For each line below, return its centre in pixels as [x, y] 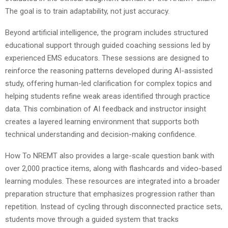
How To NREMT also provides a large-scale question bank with [110, 155]
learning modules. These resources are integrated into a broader [112, 181]
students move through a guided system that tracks [92, 219]
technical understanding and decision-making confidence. [101, 134]
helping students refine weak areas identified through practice [108, 96]
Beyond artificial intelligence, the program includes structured [107, 32]
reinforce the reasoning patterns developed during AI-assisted [109, 70]
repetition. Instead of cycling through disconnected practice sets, [114, 206]
